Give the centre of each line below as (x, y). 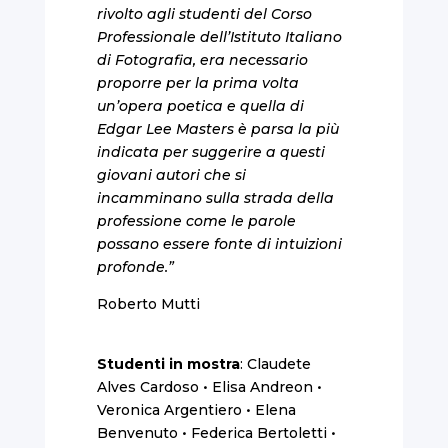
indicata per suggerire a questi (210, 151)
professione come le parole (196, 220)
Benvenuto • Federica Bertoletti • (216, 432)
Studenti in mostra (168, 363)
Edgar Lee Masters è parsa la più (217, 128)
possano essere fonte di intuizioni (219, 243)
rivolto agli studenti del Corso (204, 13)
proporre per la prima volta (197, 82)
